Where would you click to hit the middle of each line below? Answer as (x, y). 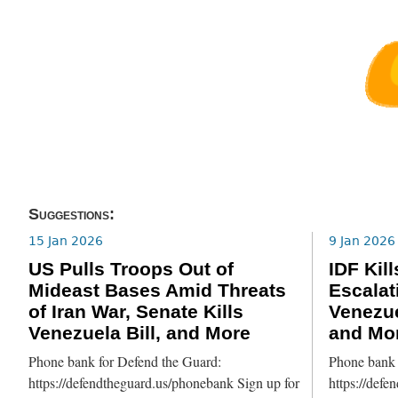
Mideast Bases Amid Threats (158, 291)
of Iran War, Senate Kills (136, 312)
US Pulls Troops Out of (131, 270)
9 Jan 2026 (362, 240)
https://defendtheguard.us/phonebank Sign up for (164, 382)
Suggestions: (72, 215)
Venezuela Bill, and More (140, 334)
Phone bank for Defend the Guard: (125, 361)
